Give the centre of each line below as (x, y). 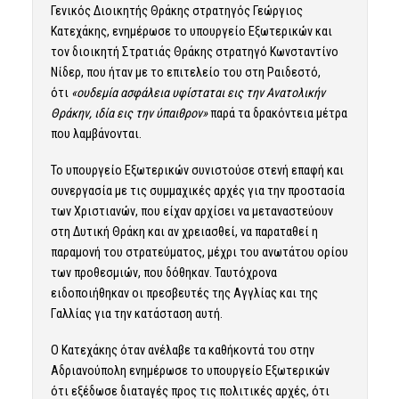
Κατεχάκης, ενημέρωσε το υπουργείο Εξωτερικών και (191, 32)
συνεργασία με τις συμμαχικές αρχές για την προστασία (197, 191)
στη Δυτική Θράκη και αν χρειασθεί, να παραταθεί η (184, 232)
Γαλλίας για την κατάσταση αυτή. (136, 314)
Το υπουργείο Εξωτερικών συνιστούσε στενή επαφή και (197, 171)
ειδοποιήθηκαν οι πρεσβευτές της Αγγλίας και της (184, 293)
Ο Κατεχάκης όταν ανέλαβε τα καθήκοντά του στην (182, 350)
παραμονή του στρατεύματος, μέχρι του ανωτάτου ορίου (199, 252)
